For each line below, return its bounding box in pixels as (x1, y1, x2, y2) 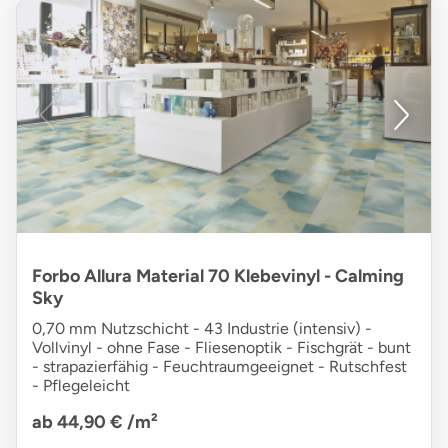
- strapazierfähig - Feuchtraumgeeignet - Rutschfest (32, 357, 407, 377)
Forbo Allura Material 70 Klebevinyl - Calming (32, 265, 404, 288)
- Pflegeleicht (32, 376, 130, 396)
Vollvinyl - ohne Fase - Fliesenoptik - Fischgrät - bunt (32, 338, 411, 358)
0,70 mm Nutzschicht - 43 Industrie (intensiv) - (32, 319, 372, 339)
